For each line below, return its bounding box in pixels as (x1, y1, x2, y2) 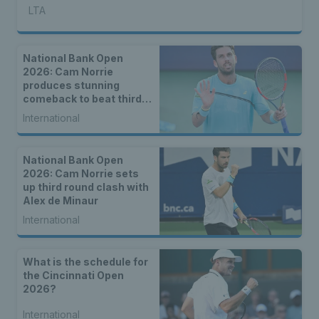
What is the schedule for (23, 256, 148, 268)
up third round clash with (23, 181, 149, 194)
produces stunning (23, 79, 120, 92)
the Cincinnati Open (23, 269, 124, 282)
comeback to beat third (23, 93, 142, 105)
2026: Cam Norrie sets (23, 167, 139, 180)
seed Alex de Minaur (23, 106, 126, 119)
